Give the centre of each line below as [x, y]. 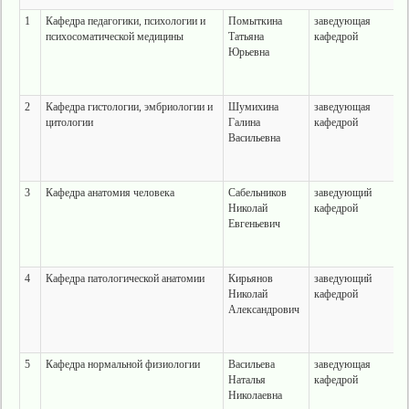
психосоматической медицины [114, 37]
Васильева [251, 364]
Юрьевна [248, 52]
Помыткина [255, 21]
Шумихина [253, 107]
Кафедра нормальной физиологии [122, 364]
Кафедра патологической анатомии [125, 278]
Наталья [246, 380]
